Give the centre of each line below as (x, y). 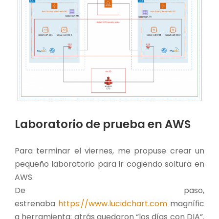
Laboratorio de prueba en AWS (103, 124)
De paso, (109, 190)
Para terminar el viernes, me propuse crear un (109, 151)
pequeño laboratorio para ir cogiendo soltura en (109, 164)
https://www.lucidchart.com (112, 203)
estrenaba (36, 203)
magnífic (186, 203)
